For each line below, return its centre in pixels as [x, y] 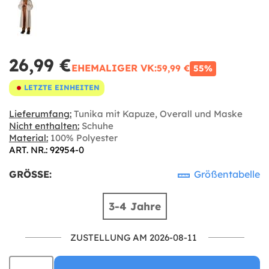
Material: [29, 138]
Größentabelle [226, 174]
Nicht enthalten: [44, 125]
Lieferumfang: [40, 113]
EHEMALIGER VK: [114, 68]
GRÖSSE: [29, 174]
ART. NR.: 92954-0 [47, 150]
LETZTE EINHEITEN [62, 88]
